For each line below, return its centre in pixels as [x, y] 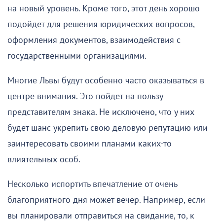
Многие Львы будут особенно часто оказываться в [106, 80]
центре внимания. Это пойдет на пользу [85, 96]
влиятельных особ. [44, 159]
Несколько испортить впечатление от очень [92, 184]
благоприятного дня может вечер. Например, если [106, 200]
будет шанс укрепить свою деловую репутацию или [108, 128]
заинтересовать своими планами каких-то [90, 144]
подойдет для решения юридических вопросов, [101, 24]
